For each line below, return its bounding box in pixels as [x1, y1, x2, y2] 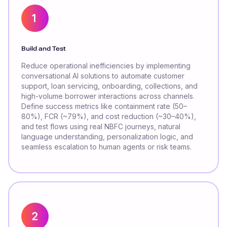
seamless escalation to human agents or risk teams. [21, 142, 192, 152]
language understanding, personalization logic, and [21, 132, 193, 141]
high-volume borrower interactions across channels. [21, 92, 195, 101]
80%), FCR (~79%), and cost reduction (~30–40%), [21, 112, 196, 121]
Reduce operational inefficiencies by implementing [21, 61, 191, 70]
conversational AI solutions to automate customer [21, 71, 184, 81]
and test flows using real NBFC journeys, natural [21, 122, 180, 131]
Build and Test [21, 45, 66, 53]
